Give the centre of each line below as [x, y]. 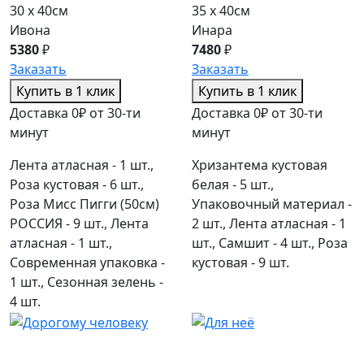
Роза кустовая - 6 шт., [77, 185]
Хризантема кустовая [260, 165]
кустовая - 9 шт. [240, 263]
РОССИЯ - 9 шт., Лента [79, 224]
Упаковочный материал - [272, 204]
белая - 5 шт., [233, 185]
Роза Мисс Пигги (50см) [84, 204]
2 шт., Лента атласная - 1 [269, 224]
